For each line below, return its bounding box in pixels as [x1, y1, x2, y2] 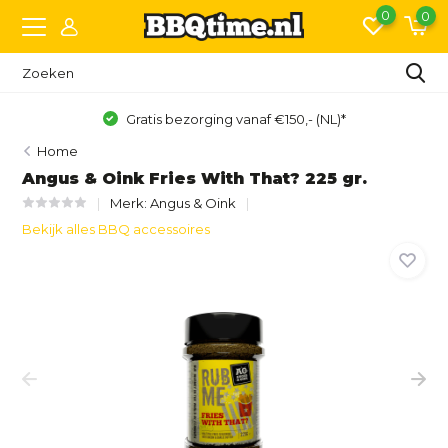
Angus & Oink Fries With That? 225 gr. [22, 169, 368, 188]
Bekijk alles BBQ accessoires [22, 221, 211, 237]
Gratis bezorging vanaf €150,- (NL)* [122, 111, 346, 127]
